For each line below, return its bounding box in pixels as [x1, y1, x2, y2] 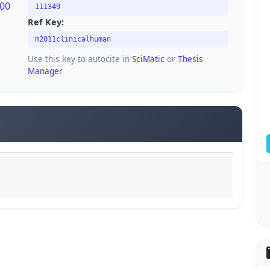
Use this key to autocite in [28, 52, 132, 64]
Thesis [178, 52, 203, 64]
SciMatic [132, 52, 165, 64]
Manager [28, 64, 63, 77]
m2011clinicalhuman [35, 35, 111, 44]
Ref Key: [28, 16, 64, 28]
